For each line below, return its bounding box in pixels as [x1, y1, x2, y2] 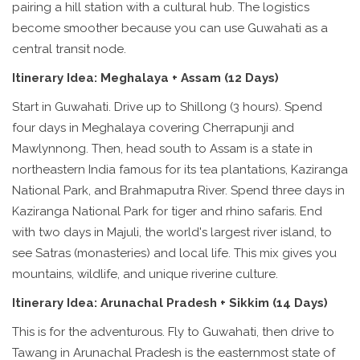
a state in [261, 141, 313, 157]
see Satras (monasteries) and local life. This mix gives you [12, 246, 337, 261]
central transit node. [12, 42, 126, 57]
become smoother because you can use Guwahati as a [12, 21, 328, 36]
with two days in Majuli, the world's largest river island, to [12, 225, 332, 240]
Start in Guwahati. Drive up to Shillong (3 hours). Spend [12, 100, 322, 115]
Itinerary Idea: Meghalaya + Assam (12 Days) [12, 71, 279, 86]
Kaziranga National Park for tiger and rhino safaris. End [12, 204, 322, 219]
